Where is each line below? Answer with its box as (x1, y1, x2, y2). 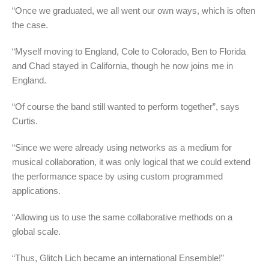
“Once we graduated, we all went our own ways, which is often (12, 5, 255, 16)
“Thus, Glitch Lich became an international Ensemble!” (12, 252, 224, 263)
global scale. (12, 226, 61, 237)
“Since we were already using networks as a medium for (12, 142, 232, 153)
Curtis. (12, 115, 38, 126)
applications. (12, 185, 61, 196)
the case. (12, 19, 48, 30)
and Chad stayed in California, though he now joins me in (12, 60, 233, 71)
